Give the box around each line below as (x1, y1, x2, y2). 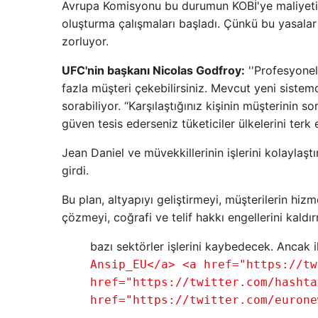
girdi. (62, 163, 89, 177)
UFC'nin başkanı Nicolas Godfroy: (62, 63, 245, 77)
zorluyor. (62, 34, 109, 48)
